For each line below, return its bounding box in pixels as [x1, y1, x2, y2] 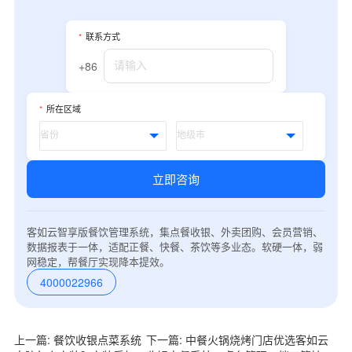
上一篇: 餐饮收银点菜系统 [13, 331, 141, 347]
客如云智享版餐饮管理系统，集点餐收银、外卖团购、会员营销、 [26, 223, 323, 239]
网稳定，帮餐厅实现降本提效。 [26, 253, 170, 269]
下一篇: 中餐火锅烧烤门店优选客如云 [145, 331, 328, 347]
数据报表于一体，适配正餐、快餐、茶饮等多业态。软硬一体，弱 [26, 238, 323, 254]
